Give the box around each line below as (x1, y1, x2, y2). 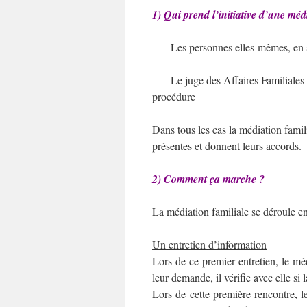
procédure (152, 89, 195, 103)
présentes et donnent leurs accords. (152, 138, 302, 153)
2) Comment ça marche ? (152, 171, 265, 186)
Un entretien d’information (152, 237, 267, 251)
